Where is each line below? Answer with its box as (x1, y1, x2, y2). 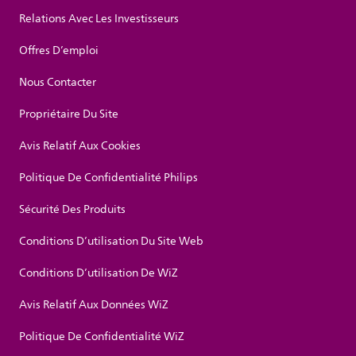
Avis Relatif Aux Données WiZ (19, 296, 168, 315)
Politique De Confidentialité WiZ (19, 327, 184, 346)
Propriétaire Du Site (19, 105, 118, 124)
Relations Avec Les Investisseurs (19, 10, 179, 29)
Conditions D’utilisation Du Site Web (19, 232, 203, 251)
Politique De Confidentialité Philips (19, 168, 198, 188)
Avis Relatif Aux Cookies (19, 137, 141, 156)
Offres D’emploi (19, 41, 99, 60)
